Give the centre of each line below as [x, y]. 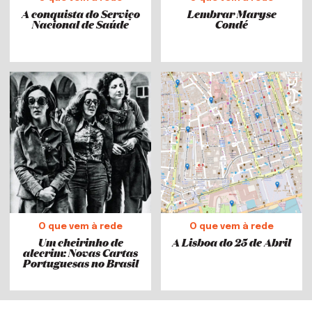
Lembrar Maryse [232, 14]
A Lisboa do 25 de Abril [232, 242]
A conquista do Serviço [80, 14]
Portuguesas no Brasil [80, 263]
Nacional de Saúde [80, 24]
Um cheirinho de [80, 242]
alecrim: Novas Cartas [80, 253]
